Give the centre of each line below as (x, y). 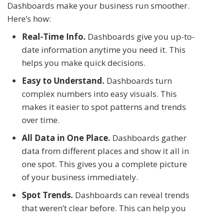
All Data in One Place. (66, 138)
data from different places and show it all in (105, 151)
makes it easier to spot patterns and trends (104, 107)
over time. (41, 120)
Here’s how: (29, 18)
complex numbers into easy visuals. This (99, 93)
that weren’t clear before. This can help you (104, 208)
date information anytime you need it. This (104, 49)
